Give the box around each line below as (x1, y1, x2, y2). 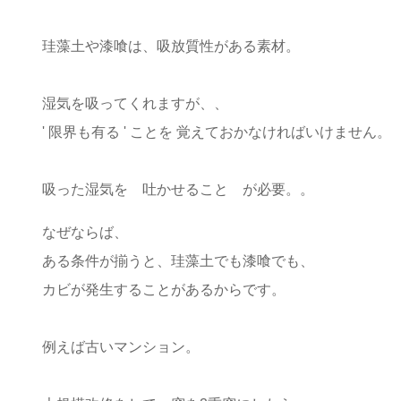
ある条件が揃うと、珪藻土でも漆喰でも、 (42, 252, 314, 269)
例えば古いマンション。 (42, 338, 200, 354)
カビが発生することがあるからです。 (42, 281, 286, 297)
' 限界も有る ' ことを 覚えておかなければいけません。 (42, 124, 391, 140)
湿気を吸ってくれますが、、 (42, 95, 228, 111)
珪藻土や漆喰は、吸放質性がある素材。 (42, 38, 300, 54)
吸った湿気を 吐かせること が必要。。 (42, 181, 314, 197)
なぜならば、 (42, 224, 128, 240)
